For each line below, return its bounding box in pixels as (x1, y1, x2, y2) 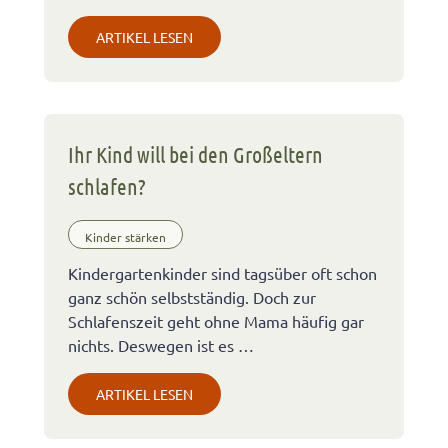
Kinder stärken (85, 228, 166, 245)
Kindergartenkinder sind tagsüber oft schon (68, 263, 377, 284)
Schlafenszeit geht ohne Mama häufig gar (68, 311, 364, 332)
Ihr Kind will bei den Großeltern (68, 140, 323, 167)
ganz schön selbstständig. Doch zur (68, 287, 316, 308)
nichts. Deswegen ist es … (68, 335, 254, 356)
